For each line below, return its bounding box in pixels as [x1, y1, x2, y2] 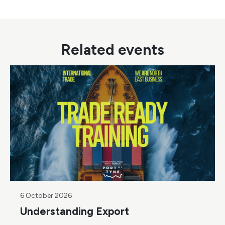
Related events [61, 41, 164, 59]
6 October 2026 [20, 191, 72, 200]
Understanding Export [20, 205, 129, 218]
